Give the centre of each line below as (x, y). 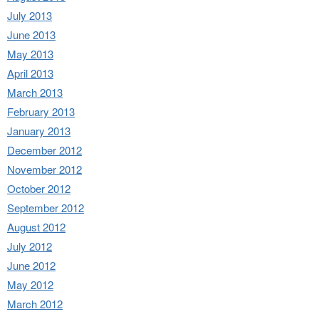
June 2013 (31, 34)
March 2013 (35, 92)
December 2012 (45, 150)
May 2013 (30, 53)
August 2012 (36, 226)
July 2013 (30, 15)
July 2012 (30, 246)
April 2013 (30, 73)
